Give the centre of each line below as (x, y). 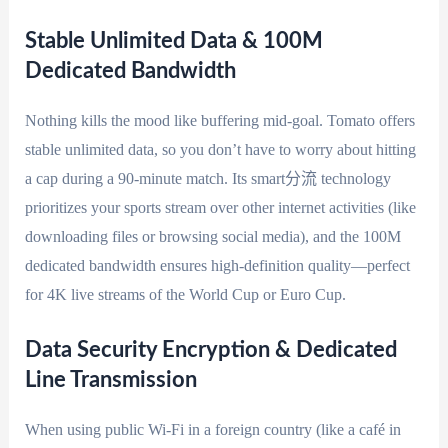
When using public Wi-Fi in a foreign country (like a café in (212, 429)
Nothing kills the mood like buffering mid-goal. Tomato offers (219, 120)
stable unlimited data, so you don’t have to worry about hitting (220, 149)
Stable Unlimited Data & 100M (173, 40)
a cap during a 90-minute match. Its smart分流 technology (207, 178)
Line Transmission (110, 379)
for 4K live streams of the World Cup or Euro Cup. (185, 294)
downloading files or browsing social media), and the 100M (212, 236)
